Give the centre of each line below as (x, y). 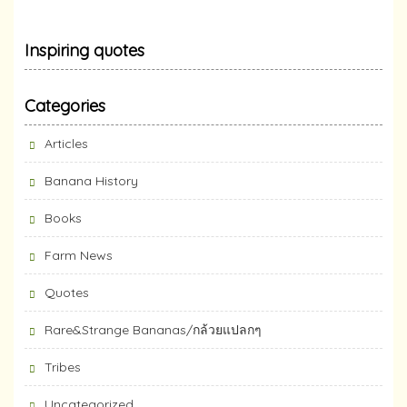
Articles (66, 143)
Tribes (63, 367)
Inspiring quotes (84, 50)
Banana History (91, 180)
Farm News (79, 255)
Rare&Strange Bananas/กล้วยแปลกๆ (153, 329)
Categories (65, 105)
